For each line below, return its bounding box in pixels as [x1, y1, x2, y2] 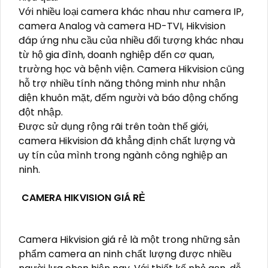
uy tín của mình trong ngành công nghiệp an [19, 148, 227, 163]
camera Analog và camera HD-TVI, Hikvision [19, 19, 226, 33]
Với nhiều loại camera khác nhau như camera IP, [19, 5, 243, 19]
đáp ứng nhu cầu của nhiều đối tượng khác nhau [19, 33, 243, 48]
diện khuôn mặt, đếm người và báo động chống [19, 91, 238, 105]
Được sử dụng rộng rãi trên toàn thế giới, [19, 120, 208, 134]
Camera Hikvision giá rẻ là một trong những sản [19, 233, 240, 247]
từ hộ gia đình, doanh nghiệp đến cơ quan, [19, 48, 214, 62]
